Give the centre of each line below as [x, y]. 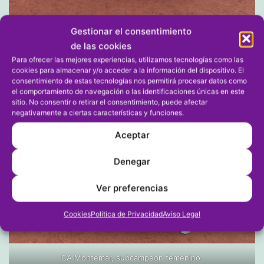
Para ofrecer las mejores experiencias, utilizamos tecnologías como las [128, 59]
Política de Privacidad [127, 214]
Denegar [132, 161]
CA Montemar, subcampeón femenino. [132, 257]
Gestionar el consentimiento [131, 31]
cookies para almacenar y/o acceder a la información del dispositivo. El [128, 70]
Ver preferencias [132, 188]
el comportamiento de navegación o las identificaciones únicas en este [128, 91]
